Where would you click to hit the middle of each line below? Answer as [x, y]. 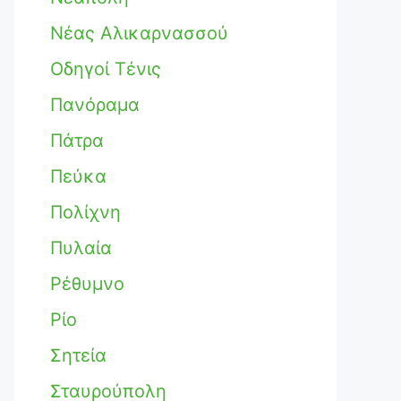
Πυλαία [81, 248]
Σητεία [78, 355]
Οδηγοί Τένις [106, 69]
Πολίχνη [85, 212]
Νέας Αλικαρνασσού [139, 33]
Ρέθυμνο [87, 284]
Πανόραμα [95, 105]
